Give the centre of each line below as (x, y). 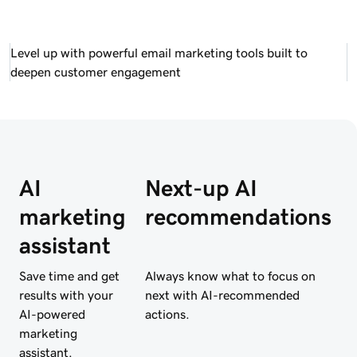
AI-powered (52, 314)
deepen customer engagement (96, 71)
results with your (66, 294)
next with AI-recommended (222, 294)
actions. (167, 314)
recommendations (238, 216)
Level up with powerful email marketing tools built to (159, 52)
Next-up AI (201, 188)
